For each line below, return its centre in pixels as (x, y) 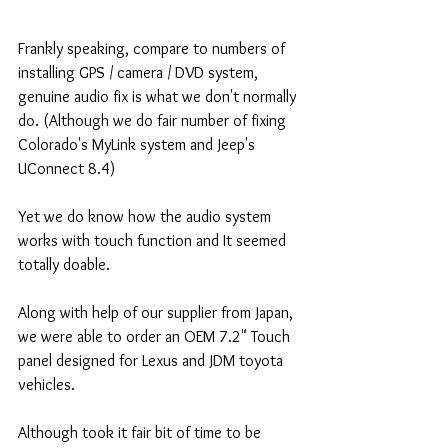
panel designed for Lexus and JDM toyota (152, 361)
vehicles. (50, 385)
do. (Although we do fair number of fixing (154, 121)
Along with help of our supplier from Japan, (157, 313)
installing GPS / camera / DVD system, (140, 73)
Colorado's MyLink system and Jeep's (138, 145)
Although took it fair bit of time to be (141, 433)
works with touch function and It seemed (154, 241)
